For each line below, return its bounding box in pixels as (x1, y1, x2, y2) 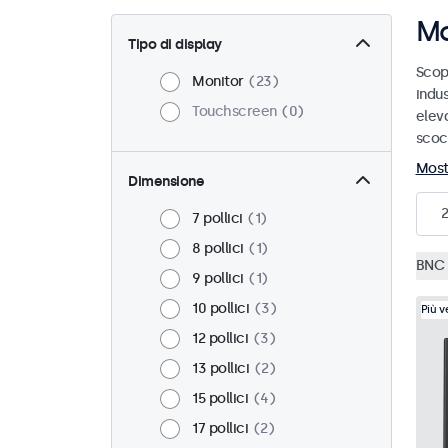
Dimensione (128, 173, 204, 191)
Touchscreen (192, 103, 277, 121)
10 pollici (192, 300, 249, 318)
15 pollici (192, 390, 248, 408)
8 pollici (192, 240, 244, 258)
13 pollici (192, 360, 249, 378)
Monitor (192, 73, 244, 91)
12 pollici (192, 330, 248, 348)
